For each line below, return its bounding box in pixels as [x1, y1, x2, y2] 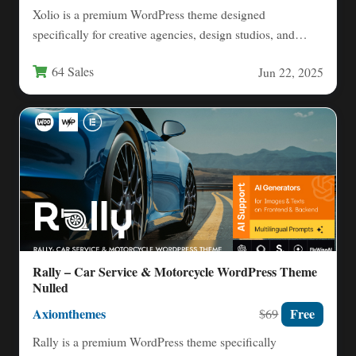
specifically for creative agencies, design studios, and [33, 25, 295, 43]
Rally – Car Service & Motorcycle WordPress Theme [33, 262, 317, 281]
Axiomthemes [33, 304, 106, 323]
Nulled [33, 278, 68, 297]
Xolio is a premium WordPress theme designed [33, 6, 265, 23]
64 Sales [52, 62, 94, 80]
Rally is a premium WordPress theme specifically [33, 333, 277, 350]
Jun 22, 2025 [258, 63, 323, 80]
